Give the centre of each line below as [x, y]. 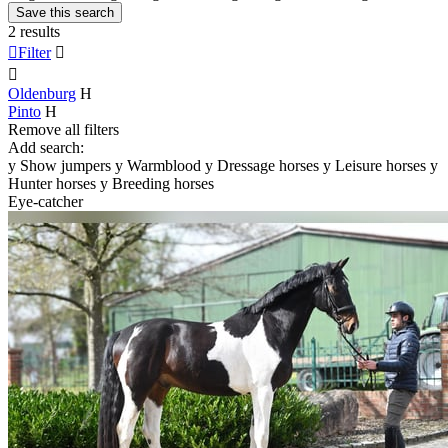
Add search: [46, 147]
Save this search [65, 12]
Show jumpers [65, 165]
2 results [34, 31]
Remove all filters [63, 129]
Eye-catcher [45, 201]
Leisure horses [380, 165]
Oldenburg [42, 93]
